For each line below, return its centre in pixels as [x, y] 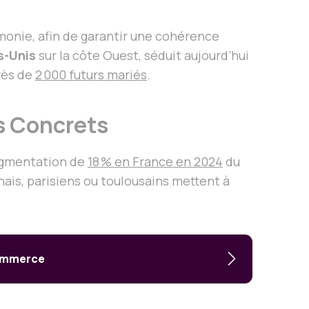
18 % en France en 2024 [155, 161]
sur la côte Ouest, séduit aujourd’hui [142, 55]
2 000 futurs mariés [91, 74]
